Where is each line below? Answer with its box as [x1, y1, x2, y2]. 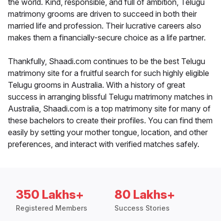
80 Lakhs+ [114, 187, 175, 202]
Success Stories [114, 204, 170, 213]
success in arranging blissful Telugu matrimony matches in [8, 92, 213, 102]
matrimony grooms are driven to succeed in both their [8, 9, 197, 19]
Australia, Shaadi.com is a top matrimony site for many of [8, 104, 211, 114]
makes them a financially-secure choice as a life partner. [8, 33, 206, 43]
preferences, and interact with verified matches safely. [8, 139, 199, 149]
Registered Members [16, 204, 87, 213]
